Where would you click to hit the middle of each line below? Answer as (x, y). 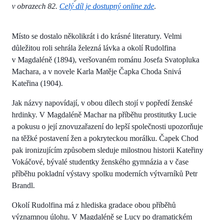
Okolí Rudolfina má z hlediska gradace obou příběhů (94, 205)
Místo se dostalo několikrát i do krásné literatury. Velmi (97, 36)
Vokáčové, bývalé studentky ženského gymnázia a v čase (100, 162)
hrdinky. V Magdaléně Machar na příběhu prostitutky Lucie (104, 114)
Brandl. (23, 185)
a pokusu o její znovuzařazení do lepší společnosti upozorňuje (107, 126)
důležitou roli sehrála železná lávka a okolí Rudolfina (94, 48)
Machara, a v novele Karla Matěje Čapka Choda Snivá (96, 71)
